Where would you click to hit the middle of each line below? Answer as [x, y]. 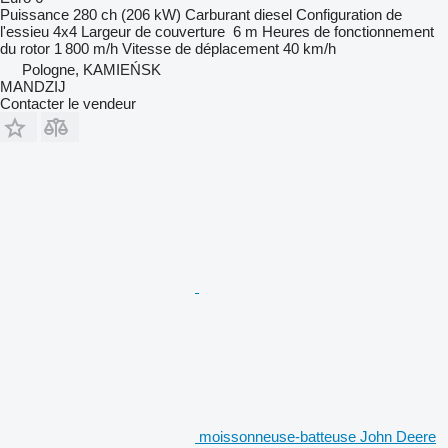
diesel [273, 14]
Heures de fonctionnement [348, 31]
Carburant [217, 14]
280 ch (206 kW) [127, 14]
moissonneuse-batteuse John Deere [317, 436]
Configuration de [349, 14]
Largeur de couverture [153, 31]
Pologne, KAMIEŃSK [91, 69]
